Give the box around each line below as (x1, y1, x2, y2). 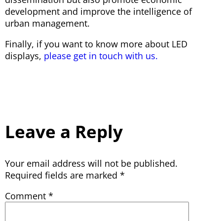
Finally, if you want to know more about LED (5, 37, 187, 50)
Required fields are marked (5, 169, 120, 181)
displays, (5, 49, 44, 62)
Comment (5, 189, 48, 202)
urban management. (5, 17, 90, 29)
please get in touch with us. (44, 49, 158, 62)
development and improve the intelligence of (5, 5, 192, 17)
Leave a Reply (5, 119, 123, 143)
